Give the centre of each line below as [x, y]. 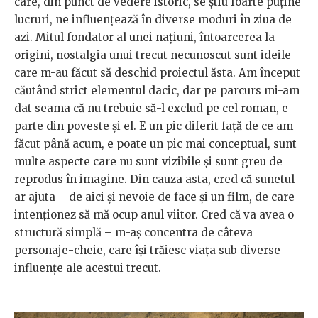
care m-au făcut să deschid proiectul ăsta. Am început [157, 73]
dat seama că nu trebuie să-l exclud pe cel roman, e [151, 109]
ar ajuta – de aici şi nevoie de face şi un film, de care [154, 197]
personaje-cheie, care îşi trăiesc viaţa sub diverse [147, 251]
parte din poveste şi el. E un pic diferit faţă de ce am [154, 126]
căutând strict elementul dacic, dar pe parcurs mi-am [157, 91]
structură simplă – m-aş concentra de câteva [133, 233]
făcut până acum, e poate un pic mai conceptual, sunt [155, 144]
